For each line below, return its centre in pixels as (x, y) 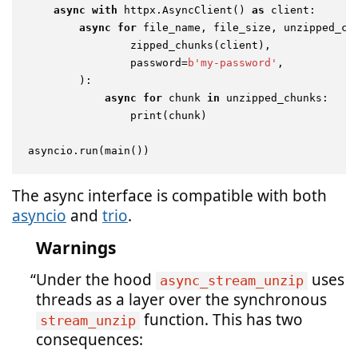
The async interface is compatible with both (169, 196)
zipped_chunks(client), (149, 45)
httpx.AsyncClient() (185, 10)
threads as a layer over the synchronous (181, 300)
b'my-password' (233, 63)
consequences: (89, 340)
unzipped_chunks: (274, 98)
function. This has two (221, 320)
